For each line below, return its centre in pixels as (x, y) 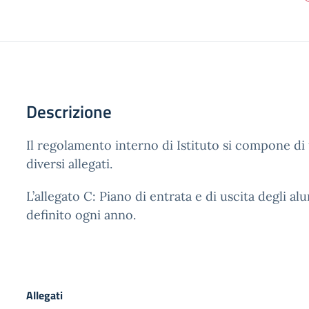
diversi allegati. (69, 164)
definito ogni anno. (81, 215)
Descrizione (69, 112)
